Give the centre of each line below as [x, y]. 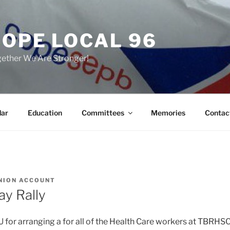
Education [45, 112]
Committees [103, 112]
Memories [168, 112]
